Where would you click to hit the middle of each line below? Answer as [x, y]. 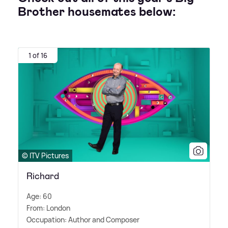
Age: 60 [39, 196]
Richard [43, 176]
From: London [48, 208]
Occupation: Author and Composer [83, 219]
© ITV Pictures [45, 155]
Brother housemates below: [97, 12]
